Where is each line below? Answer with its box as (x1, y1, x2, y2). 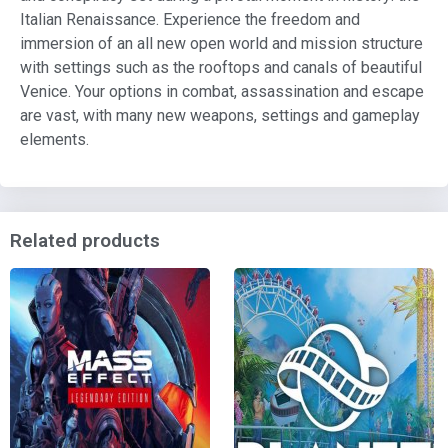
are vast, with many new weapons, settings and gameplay (20, 106, 420, 126)
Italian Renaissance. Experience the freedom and (20, 10, 360, 30)
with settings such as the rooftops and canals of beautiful (20, 58, 422, 78)
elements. (20, 130, 89, 150)
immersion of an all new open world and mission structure (20, 34, 423, 54)
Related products (10, 228, 160, 252)
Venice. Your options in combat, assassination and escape (20, 82, 424, 102)
